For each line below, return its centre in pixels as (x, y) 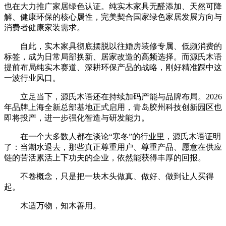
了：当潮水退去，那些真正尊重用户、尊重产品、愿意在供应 (113, 147)
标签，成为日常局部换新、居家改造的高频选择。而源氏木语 (113, 56)
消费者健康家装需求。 (44, 27)
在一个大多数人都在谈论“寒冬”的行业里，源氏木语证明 (112, 136)
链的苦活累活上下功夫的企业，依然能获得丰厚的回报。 (105, 157)
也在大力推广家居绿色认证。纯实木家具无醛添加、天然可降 (113, 6)
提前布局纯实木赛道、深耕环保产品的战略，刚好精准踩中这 (113, 67)
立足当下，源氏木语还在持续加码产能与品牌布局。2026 (113, 96)
